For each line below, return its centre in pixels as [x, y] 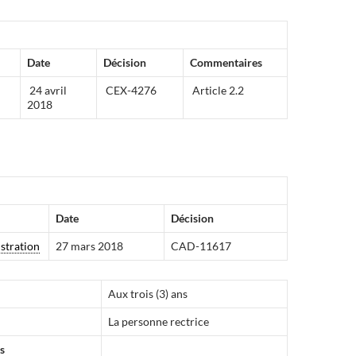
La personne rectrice [159, 321]
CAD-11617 [201, 246]
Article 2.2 [217, 90]
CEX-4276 [130, 90]
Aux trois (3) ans [148, 294]
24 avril [47, 90]
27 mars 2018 [89, 246]
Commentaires [226, 62]
